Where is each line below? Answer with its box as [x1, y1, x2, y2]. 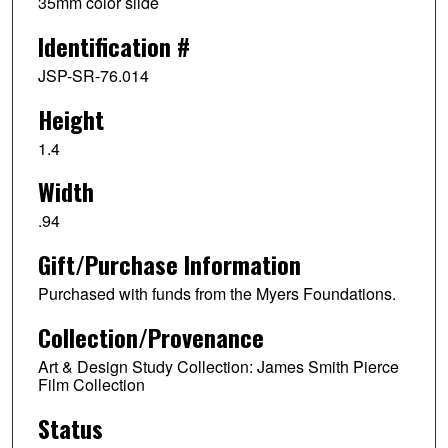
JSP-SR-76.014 [37, 63, 149, 87]
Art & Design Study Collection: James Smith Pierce [37, 355, 399, 379]
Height [37, 100, 104, 137]
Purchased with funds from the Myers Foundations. [37, 282, 396, 306]
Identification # [37, 27, 190, 64]
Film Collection [37, 373, 145, 397]
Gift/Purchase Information [37, 246, 301, 283]
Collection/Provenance [37, 319, 264, 356]
